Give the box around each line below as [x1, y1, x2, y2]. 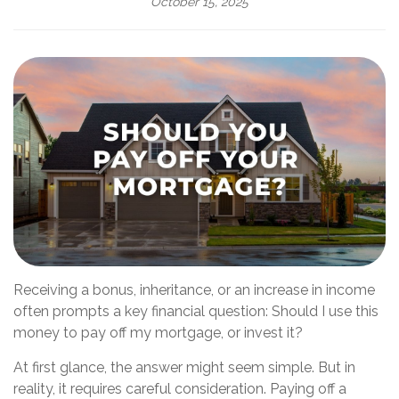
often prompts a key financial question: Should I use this [13, 303, 379, 321]
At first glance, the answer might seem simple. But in [13, 359, 355, 377]
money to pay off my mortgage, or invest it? [13, 324, 303, 342]
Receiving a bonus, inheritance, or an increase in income [13, 281, 375, 299]
